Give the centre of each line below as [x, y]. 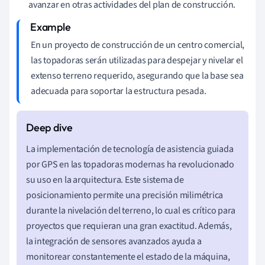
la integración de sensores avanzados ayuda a [114, 241]
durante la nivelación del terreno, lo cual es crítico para [131, 210]
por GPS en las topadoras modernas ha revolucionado [130, 164]
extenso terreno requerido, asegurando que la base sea [137, 75]
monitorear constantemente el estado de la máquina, [128, 256]
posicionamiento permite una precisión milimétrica [125, 195]
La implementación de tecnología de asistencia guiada [130, 149]
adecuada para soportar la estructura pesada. [119, 91]
